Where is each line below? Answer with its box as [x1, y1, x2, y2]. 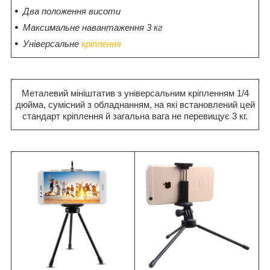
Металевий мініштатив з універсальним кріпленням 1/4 [21, 87, 249, 98]
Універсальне [23, 38, 81, 49]
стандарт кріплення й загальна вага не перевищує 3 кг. [22, 110, 248, 121]
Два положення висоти [23, 5, 121, 16]
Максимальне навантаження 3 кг [23, 22, 162, 33]
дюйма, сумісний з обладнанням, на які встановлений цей [15, 99, 255, 110]
